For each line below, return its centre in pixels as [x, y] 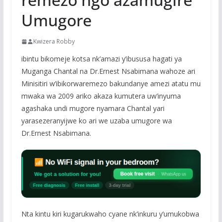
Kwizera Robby [54, 42]
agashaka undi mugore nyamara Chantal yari [93, 109]
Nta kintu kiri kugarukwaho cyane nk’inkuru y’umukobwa [110, 214]
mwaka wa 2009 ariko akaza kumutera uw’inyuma [101, 96]
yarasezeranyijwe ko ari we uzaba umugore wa [96, 121]
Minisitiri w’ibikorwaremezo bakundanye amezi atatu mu [111, 84]
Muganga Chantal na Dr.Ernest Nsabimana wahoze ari [108, 71]
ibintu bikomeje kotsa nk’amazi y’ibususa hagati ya [101, 59]
